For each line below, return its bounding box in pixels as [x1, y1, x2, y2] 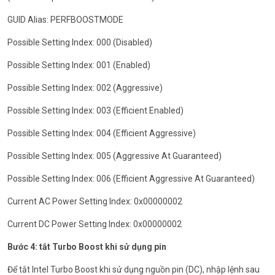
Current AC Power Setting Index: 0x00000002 [7, 196, 182, 207]
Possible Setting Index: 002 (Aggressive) [7, 83, 163, 93]
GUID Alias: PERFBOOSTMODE [7, 15, 123, 25]
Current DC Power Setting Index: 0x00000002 [7, 219, 182, 230]
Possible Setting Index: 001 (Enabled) [7, 60, 150, 71]
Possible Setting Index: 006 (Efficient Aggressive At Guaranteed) [7, 174, 255, 184]
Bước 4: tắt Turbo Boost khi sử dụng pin [7, 242, 166, 252]
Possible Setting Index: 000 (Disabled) [7, 37, 152, 48]
